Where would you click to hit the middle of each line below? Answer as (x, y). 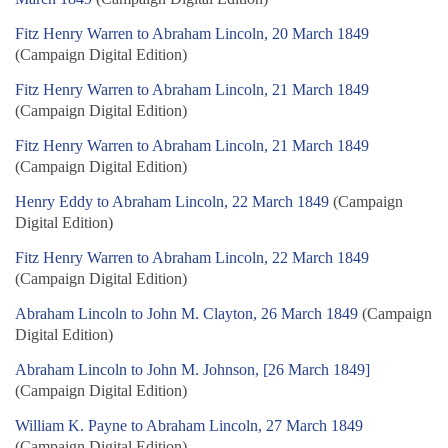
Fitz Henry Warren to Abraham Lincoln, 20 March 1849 (192, 34)
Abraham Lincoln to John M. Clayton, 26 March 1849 (186, 314)
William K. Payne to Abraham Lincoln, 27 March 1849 (189, 426)
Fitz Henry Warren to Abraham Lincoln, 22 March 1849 (192, 258)
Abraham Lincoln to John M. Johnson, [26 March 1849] (192, 370)
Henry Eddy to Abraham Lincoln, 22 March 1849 (172, 202)
